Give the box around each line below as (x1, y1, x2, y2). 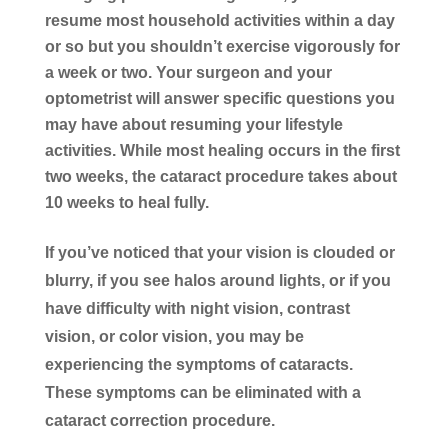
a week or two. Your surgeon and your (44, 63, 332, 81)
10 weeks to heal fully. (44, 193, 209, 211)
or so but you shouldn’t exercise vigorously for (44, 37, 400, 55)
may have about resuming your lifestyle (44, 115, 343, 133)
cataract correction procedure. (44, 411, 275, 429)
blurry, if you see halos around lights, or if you (44, 271, 391, 289)
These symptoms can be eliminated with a (44, 383, 361, 401)
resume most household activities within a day (44, 11, 395, 29)
